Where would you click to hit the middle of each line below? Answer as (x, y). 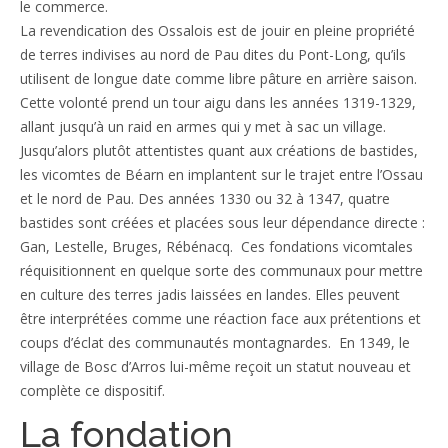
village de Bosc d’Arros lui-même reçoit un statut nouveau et (215, 366)
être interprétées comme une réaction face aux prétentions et (220, 318)
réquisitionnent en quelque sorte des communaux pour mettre (221, 270)
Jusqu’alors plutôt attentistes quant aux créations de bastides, (219, 150)
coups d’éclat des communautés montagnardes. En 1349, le (215, 342)
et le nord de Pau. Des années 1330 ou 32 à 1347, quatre (205, 198)
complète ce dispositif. (92, 390)
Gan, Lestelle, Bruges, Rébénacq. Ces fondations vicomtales (216, 246)
